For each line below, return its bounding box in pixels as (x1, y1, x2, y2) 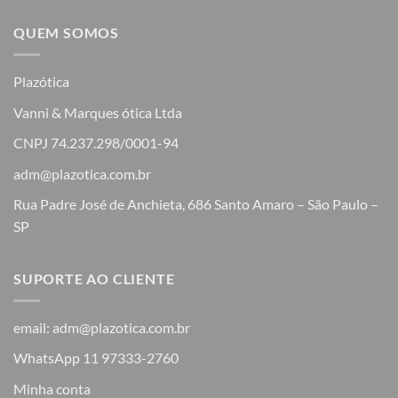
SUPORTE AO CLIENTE (13, 269, 175, 287)
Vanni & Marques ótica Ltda (13, 103, 182, 121)
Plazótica (13, 72, 69, 90)
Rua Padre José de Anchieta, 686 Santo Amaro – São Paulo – (13, 195, 378, 213)
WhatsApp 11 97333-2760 (13, 349, 179, 367)
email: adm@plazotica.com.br (13, 318, 190, 336)
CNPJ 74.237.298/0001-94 (13, 134, 179, 152)
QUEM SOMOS (13, 24, 119, 42)
